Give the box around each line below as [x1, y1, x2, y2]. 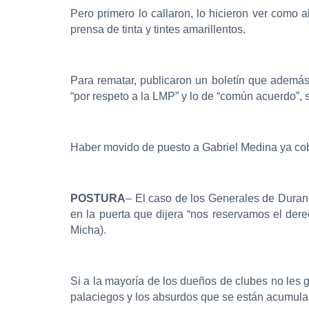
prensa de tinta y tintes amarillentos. [70, 23, 246, 36]
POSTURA [70, 192, 126, 204]
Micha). [70, 223, 106, 236]
